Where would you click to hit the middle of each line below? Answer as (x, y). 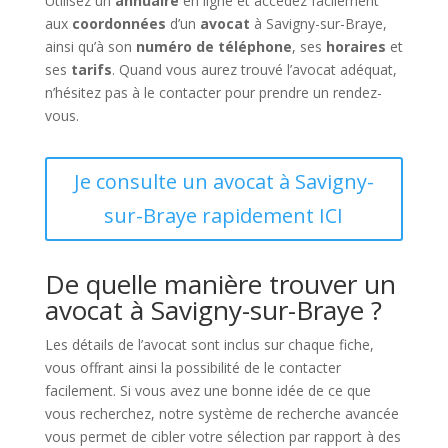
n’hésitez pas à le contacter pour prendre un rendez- (213, 92)
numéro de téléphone (213, 46)
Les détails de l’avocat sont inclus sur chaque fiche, (209, 344)
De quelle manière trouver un (220, 284)
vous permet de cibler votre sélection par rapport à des (222, 436)
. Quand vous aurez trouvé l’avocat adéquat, (254, 69)
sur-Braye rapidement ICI (224, 215)
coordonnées (118, 23)
